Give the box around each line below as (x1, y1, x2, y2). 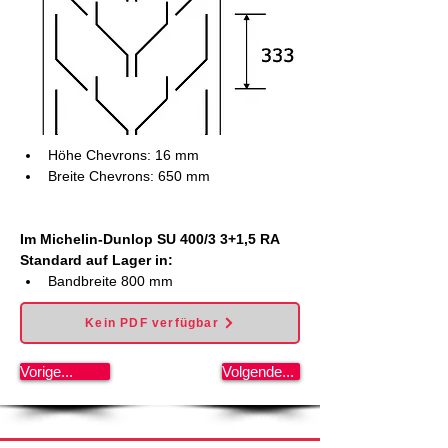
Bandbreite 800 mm (48, 273, 173, 289)
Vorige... (20, 363, 73, 380)
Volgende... (222, 363, 294, 380)
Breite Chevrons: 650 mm (48, 168, 210, 184)
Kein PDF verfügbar (85, 316, 219, 330)
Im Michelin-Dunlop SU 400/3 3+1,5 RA (20, 231, 283, 247)
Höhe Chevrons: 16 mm (48, 147, 199, 163)
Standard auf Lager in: (20, 252, 173, 268)
